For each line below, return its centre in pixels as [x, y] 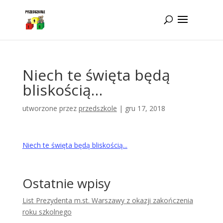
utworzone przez [50, 108]
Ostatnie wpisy [66, 183]
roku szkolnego [47, 212]
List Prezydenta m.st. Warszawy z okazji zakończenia [108, 200]
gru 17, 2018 [145, 108]
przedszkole [98, 108]
